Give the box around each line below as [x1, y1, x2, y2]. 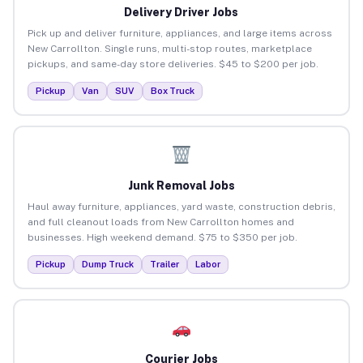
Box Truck [150, 85, 194, 96]
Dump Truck [81, 258, 134, 269]
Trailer [149, 258, 179, 269]
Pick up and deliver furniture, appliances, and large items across [27, 27, 332, 39]
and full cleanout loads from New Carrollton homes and [27, 216, 294, 228]
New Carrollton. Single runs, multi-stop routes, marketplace [27, 42, 312, 54]
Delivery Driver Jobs [124, 5, 239, 19]
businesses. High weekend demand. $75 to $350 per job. [27, 231, 297, 243]
